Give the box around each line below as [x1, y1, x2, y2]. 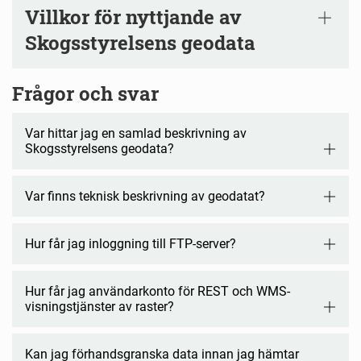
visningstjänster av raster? [25, 299, 174, 315]
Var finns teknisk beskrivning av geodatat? [25, 189, 265, 205]
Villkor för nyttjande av [25, 4, 242, 31]
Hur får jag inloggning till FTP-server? [25, 236, 236, 252]
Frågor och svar [12, 81, 159, 107]
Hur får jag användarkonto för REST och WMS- [25, 284, 290, 300]
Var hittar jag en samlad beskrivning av [25, 126, 247, 142]
